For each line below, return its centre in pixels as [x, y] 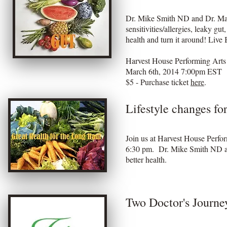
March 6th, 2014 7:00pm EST [175, 71]
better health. [147, 159]
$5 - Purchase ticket [158, 82]
